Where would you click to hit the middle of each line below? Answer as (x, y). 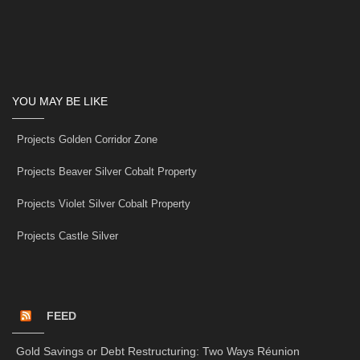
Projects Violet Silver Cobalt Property (104, 204)
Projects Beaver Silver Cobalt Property (107, 172)
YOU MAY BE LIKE (60, 102)
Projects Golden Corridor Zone (87, 140)
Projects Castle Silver (67, 236)
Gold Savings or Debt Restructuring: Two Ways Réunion (158, 352)
